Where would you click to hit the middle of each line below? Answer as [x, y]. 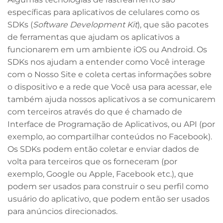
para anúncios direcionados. [62, 211]
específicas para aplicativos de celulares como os [104, 12]
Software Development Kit [85, 24]
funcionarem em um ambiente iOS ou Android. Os [107, 49]
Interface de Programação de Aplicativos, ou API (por [111, 124]
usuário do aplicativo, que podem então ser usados [109, 199]
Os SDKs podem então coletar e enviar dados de [103, 149]
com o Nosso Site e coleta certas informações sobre [110, 74]
